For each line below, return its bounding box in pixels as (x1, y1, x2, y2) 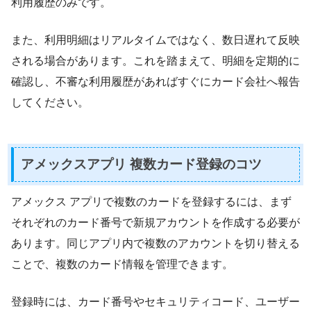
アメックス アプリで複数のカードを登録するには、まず (11, 195, 292, 208)
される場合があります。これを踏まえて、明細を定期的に (11, 54, 300, 67)
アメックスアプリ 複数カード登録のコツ (21, 157, 262, 172)
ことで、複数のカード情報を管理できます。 (11, 258, 233, 270)
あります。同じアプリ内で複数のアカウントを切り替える (11, 237, 300, 249)
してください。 (11, 96, 89, 108)
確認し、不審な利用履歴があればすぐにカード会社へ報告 (11, 75, 300, 87)
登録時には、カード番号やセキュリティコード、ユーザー (11, 295, 300, 308)
